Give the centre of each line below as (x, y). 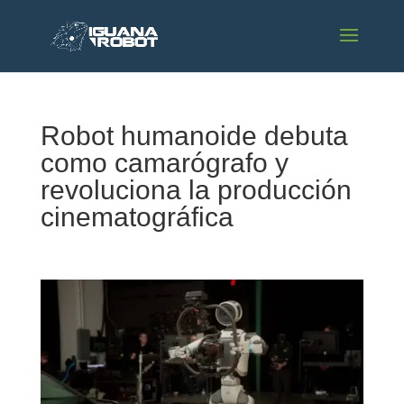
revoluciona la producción (196, 190)
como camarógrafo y (164, 163)
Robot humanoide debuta (194, 136)
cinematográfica (137, 217)
